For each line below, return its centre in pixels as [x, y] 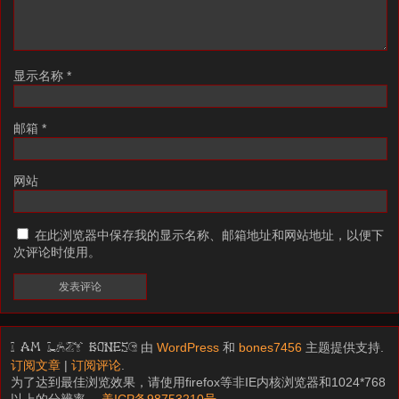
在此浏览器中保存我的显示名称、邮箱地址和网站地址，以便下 [209, 236]
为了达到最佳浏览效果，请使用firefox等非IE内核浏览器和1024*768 [199, 383]
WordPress [188, 348]
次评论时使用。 [57, 252]
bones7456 [271, 348]
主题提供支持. [343, 348]
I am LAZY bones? [74, 349]
